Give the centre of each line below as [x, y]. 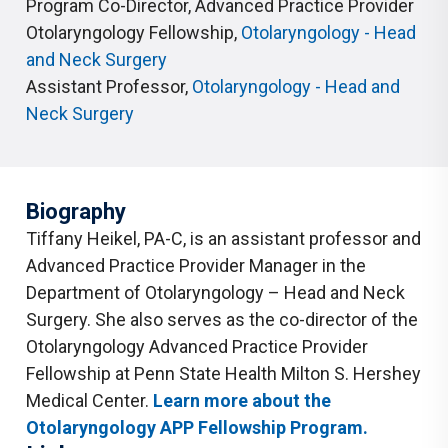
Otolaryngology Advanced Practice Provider [197, 346]
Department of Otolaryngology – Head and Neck [215, 292]
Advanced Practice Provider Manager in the [196, 265]
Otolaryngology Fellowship [130, 32]
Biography [76, 211]
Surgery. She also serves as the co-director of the [222, 319]
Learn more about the [242, 400]
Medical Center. [89, 400]
